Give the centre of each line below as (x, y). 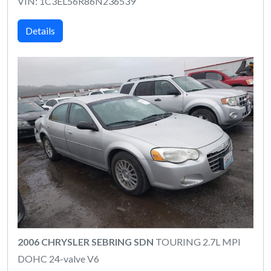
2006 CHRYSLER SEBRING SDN (86, 242)
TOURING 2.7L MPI (197, 242)
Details (40, 30)
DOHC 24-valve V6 (58, 259)
